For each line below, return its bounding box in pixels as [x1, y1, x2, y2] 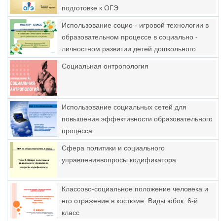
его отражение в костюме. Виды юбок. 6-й [62, 197, 198, 205]
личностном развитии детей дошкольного [62, 45, 196, 53]
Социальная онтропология [62, 62, 148, 70]
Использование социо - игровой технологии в [62, 21, 209, 29]
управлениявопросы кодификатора [62, 156, 176, 164]
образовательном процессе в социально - [62, 33, 198, 41]
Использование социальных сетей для [62, 103, 186, 111]
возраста [62, 57, 90, 65]
